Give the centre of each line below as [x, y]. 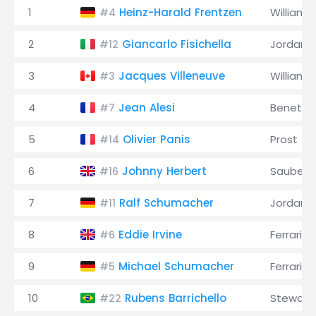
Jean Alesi [147, 108]
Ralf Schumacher [166, 203]
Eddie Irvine [150, 235]
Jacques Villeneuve [172, 76]
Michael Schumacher [176, 266]
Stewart [291, 298]
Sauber [289, 171]
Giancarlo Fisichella [177, 44]
